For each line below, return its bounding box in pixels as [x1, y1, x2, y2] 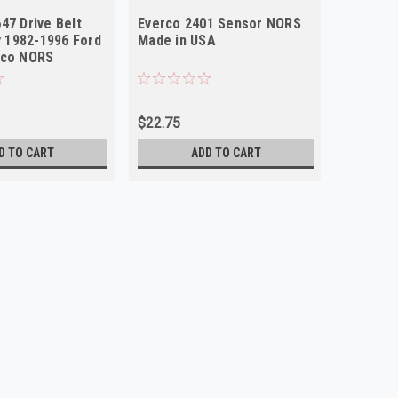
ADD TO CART [190, 145, 261, 160]
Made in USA [138, 31, 216, 49]
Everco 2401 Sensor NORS [138, 14, 301, 32]
